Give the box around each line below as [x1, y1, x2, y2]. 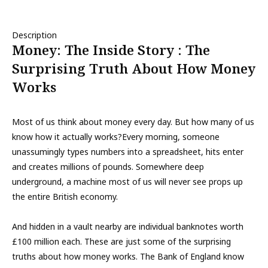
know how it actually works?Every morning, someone [12, 131, 220, 142]
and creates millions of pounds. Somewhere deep [12, 161, 204, 172]
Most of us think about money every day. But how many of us [12, 116, 254, 127]
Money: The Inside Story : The [12, 41, 210, 59]
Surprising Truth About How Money [12, 59, 255, 78]
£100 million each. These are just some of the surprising [12, 236, 231, 247]
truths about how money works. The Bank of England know [12, 251, 244, 262]
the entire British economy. [12, 191, 118, 202]
